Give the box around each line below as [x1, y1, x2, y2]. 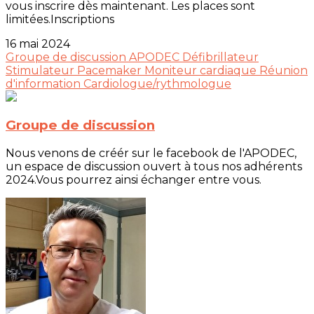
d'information [6, 76, 83, 90]
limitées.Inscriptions [6, 12, 114, 26]
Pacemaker [77, 63, 144, 77]
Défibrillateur [182, 50, 259, 64]
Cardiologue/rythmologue [83, 76, 231, 90]
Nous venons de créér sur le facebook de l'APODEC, [6, 146, 296, 160]
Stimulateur [6, 63, 77, 77]
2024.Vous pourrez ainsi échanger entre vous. [6, 172, 261, 186]
